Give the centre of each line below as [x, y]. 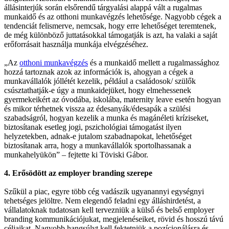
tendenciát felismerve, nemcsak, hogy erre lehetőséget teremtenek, [110, 26]
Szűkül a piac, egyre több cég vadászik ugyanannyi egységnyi [104, 192]
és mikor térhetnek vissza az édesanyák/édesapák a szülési [97, 109]
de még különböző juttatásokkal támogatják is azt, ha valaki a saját [111, 35]
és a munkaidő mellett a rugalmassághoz [154, 63]
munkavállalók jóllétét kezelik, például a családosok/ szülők [100, 81]
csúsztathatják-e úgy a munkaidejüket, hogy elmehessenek [98, 90]
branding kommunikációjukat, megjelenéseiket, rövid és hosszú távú [114, 219]
